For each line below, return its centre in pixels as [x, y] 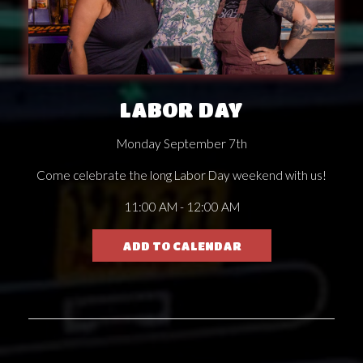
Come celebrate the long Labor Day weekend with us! [181, 175]
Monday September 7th [181, 143]
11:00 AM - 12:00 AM [181, 206]
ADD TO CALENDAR [181, 245]
